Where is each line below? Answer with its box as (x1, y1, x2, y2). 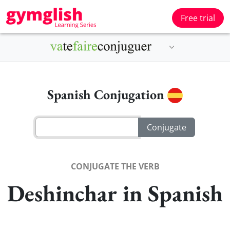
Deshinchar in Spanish (7, 178, 223, 208)
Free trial (181, 12, 215, 24)
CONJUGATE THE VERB (70, 160, 160, 172)
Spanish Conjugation (47, 86, 167, 103)
